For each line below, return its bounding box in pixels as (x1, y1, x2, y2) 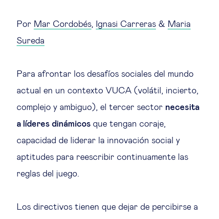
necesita (165, 103, 199, 112)
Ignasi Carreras (96, 20, 156, 29)
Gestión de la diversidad (69, 145, 163, 154)
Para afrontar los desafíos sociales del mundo (17, 70, 194, 79)
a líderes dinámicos (17, 120, 93, 129)
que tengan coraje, (93, 120, 166, 129)
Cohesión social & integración (69, 116, 187, 125)
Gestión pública (69, 174, 131, 183)
